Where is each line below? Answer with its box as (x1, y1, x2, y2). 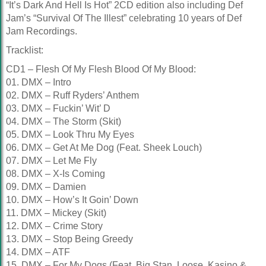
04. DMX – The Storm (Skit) (6, 116, 121, 126)
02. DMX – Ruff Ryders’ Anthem (6, 90, 139, 100)
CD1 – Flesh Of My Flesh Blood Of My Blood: (6, 64, 196, 74)
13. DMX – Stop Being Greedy (6, 234, 133, 244)
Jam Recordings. (6, 26, 77, 36)
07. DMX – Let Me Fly (6, 156, 97, 166)
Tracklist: (6, 45, 43, 55)
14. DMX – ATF (6, 247, 70, 257)
